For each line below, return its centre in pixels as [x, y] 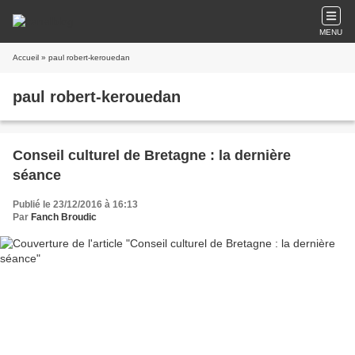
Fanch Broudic [64, 217]
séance [37, 175]
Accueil [26, 57]
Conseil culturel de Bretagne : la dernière [152, 155]
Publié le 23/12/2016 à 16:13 [75, 204]
